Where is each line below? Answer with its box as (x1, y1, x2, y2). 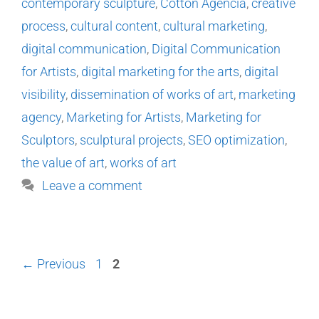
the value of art (21, 155, 105, 171)
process (21, 19, 66, 34)
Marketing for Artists (66, 110, 181, 125)
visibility (21, 87, 66, 103)
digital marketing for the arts (81, 64, 239, 80)
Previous (34, 256, 85, 272)
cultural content (70, 19, 158, 34)
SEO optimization (188, 132, 285, 148)
